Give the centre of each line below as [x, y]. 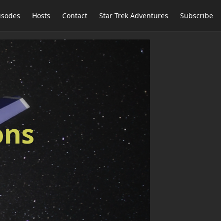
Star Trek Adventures [134, 16]
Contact [75, 16]
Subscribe [197, 16]
